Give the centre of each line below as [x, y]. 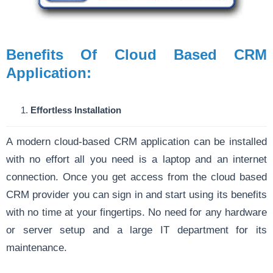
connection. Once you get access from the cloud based [136, 176]
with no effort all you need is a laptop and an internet [136, 159]
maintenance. [37, 247]
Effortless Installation [76, 110]
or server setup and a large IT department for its [136, 229]
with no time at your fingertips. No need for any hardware [136, 212]
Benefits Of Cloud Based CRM [136, 54]
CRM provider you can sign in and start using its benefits [136, 194]
